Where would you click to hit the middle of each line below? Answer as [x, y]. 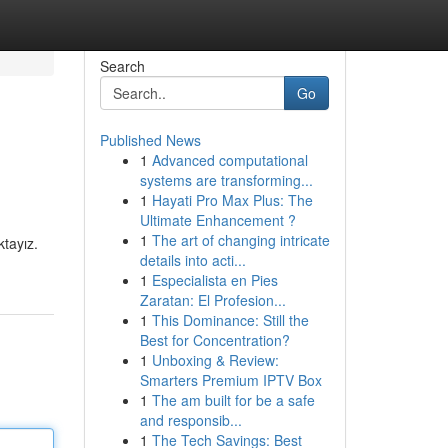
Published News [150, 140]
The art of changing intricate [240, 240]
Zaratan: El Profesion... [212, 300]
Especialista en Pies [214, 280]
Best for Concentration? [214, 340]
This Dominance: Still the [230, 320]
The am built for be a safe [233, 400]
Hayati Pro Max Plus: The [232, 200]
